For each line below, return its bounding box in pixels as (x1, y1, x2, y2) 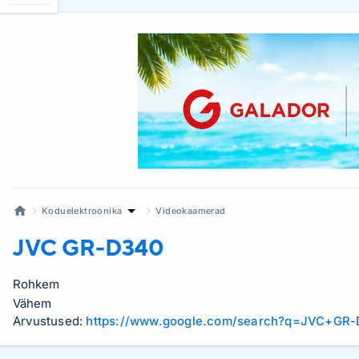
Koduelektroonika (42, 204, 123, 216)
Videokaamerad (155, 204, 226, 216)
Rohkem (13, 276, 59, 292)
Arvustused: (13, 313, 87, 329)
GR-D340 (62, 233, 164, 260)
